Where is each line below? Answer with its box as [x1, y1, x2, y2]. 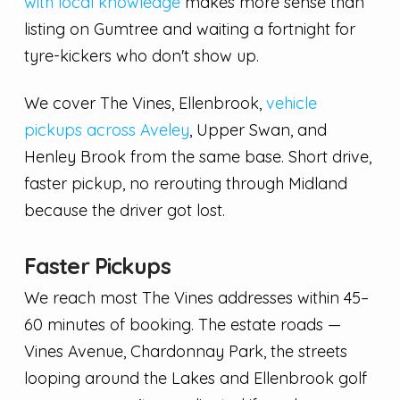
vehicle [265, 93, 317, 114]
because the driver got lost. [23, 200, 225, 221]
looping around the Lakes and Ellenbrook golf [23, 368, 367, 389]
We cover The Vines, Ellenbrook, [23, 93, 266, 114]
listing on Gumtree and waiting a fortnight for [23, 18, 355, 39]
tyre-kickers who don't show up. [23, 45, 259, 66]
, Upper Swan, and [188, 120, 327, 141]
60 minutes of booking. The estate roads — [23, 314, 341, 336]
